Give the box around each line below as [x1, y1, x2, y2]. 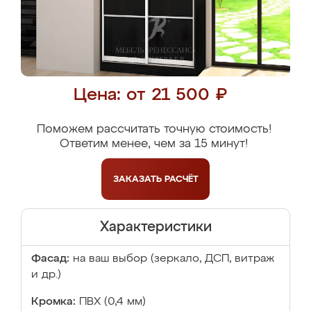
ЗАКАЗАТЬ [112, 174, 165, 184]
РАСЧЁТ [164, 174, 199, 184]
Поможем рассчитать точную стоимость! [36, 124, 271, 135]
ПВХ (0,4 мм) [79, 296, 146, 308]
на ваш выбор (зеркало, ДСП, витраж [73, 253, 274, 264]
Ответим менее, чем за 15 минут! [60, 138, 248, 150]
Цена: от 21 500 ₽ [74, 87, 227, 104]
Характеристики [99, 220, 212, 234]
